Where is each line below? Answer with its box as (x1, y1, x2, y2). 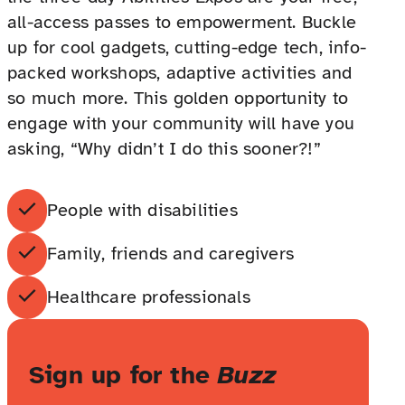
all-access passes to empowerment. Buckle (7, 11, 357, 34)
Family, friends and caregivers (47, 242, 294, 266)
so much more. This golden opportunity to (7, 87, 349, 110)
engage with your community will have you (7, 112, 355, 136)
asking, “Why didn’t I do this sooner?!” (7, 137, 321, 161)
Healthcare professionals (47, 286, 250, 309)
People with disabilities (47, 199, 238, 222)
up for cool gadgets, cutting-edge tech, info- (7, 36, 367, 60)
